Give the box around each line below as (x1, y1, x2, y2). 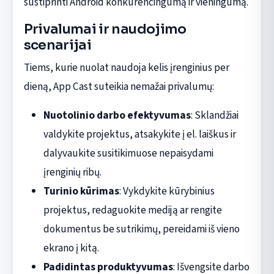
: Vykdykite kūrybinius (119, 183, 215, 199)
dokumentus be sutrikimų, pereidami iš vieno (43, 221, 240, 237)
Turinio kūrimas (43, 183, 119, 199)
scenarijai (23, 36, 92, 53)
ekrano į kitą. (43, 240, 99, 256)
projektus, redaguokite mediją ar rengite (43, 202, 222, 218)
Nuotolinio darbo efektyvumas (43, 107, 191, 123)
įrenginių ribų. (43, 164, 102, 180)
